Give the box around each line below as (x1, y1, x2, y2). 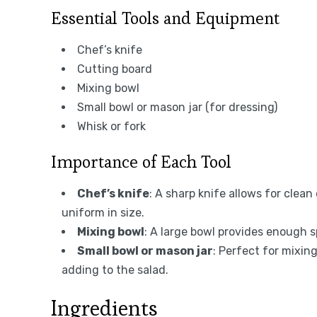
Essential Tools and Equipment (51, 6, 279, 29)
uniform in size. (62, 205, 144, 219)
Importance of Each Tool (51, 150, 231, 173)
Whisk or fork (77, 119, 146, 133)
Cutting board (77, 62, 152, 76)
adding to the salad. (62, 263, 168, 277)
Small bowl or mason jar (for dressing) (77, 100, 277, 114)
